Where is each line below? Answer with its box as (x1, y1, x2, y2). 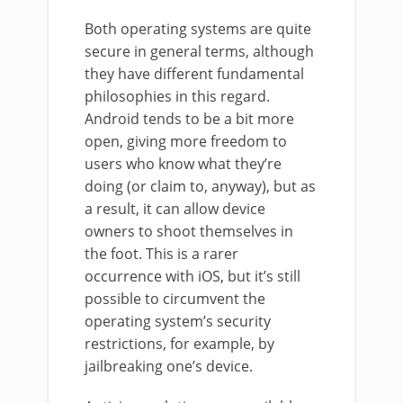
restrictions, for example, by (85, 334, 274, 354)
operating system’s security (85, 311, 271, 332)
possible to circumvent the (85, 289, 265, 309)
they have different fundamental (85, 64, 304, 85)
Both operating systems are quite (85, 19, 311, 40)
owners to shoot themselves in (85, 221, 293, 242)
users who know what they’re (85, 154, 282, 175)
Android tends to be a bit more (85, 109, 294, 130)
